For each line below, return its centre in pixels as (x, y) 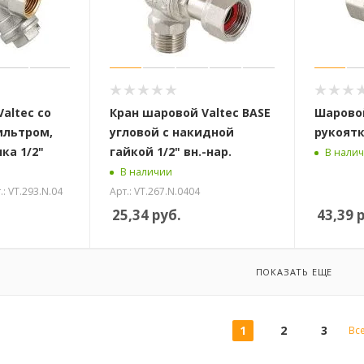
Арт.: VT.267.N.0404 (154, 191)
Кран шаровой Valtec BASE (190, 112)
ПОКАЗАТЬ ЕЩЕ (294, 271)
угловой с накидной (171, 132)
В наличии (146, 172)
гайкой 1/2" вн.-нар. (170, 151)
